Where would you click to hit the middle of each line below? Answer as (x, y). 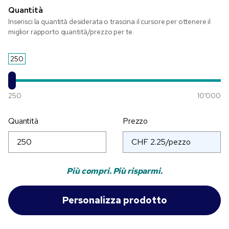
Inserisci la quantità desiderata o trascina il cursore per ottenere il (110, 22)
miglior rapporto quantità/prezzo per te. (71, 32)
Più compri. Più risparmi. (114, 171)
